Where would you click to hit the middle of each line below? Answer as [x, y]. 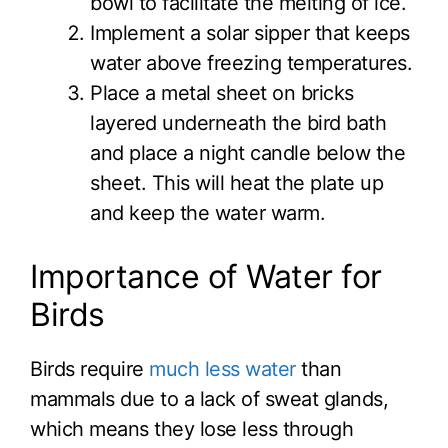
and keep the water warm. [207, 213]
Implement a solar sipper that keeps [250, 33]
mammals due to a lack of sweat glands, [209, 399]
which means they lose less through [191, 429]
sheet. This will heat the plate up [236, 183]
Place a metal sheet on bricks [222, 93]
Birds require [89, 369]
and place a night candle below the [247, 153]
